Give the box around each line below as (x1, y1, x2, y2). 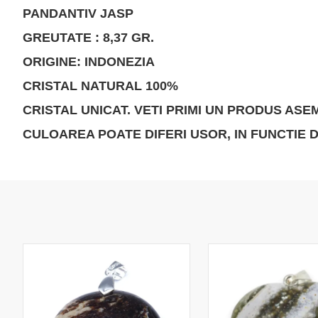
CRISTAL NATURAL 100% (23, 79, 178, 93)
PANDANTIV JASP (23, 6, 133, 21)
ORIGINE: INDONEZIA (23, 55, 155, 69)
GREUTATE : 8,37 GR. (23, 31, 154, 45)
